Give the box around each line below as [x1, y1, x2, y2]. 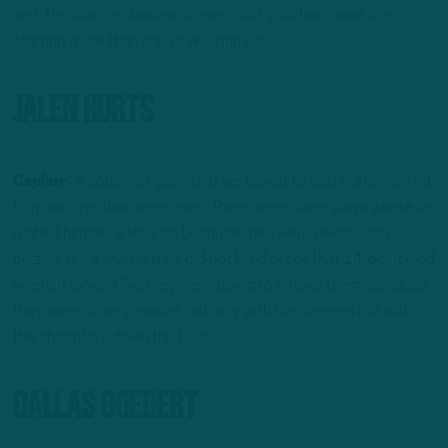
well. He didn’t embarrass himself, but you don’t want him [13, 7, 392, 24]
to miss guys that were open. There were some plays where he [13, 199, 433, 216]
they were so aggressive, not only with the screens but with [13, 303, 412, 320]
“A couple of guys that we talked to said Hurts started [70, 173, 431, 190]
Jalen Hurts [13, 89, 153, 134]
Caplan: [13, 173, 70, 190]
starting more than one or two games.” [13, 33, 271, 50]
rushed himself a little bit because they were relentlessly [13, 225, 393, 242]
